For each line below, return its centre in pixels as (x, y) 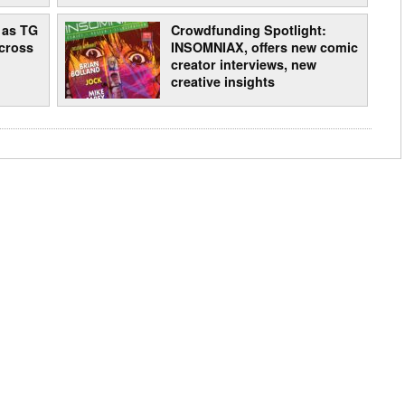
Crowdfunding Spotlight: (248, 30)
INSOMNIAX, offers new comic (264, 47)
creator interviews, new (243, 65)
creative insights (222, 82)
